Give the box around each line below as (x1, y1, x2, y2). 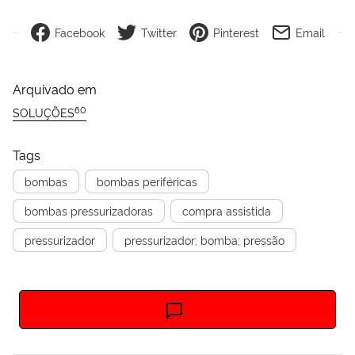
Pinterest (212, 24, 259, 40)
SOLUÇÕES (13, 104, 74, 120)
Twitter (140, 24, 177, 40)
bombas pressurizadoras (25, 203, 153, 219)
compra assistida (182, 203, 271, 219)
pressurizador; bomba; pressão (124, 232, 284, 248)
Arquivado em (13, 79, 97, 97)
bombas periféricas (97, 174, 197, 189)
